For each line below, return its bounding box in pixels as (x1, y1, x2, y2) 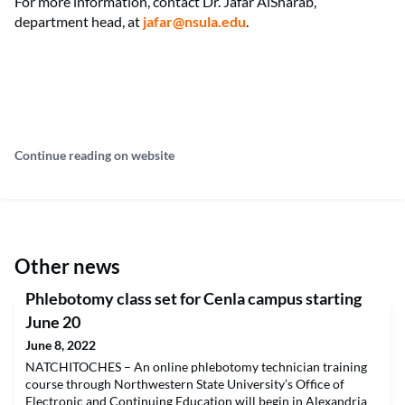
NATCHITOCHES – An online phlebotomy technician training (25, 359, 367, 374)
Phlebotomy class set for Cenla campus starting (25, 288, 362, 308)
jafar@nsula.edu (143, 13, 246, 30)
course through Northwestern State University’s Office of (25, 376, 344, 391)
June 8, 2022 (25, 337, 96, 353)
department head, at (14, 13, 143, 30)
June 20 (25, 312, 80, 332)
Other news (14, 254, 120, 278)
